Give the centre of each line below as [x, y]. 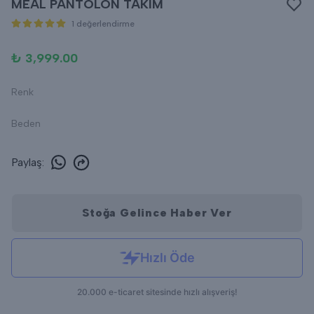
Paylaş [27, 162]
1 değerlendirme [103, 24]
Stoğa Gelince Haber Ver [157, 213]
